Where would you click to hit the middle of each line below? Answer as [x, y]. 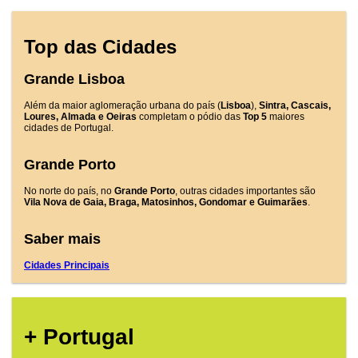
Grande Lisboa [74, 80]
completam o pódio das [190, 117]
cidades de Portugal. [69, 128]
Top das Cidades [100, 47]
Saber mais [62, 239]
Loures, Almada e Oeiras [80, 117]
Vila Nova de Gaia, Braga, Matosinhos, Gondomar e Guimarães [166, 203]
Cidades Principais [67, 266]
